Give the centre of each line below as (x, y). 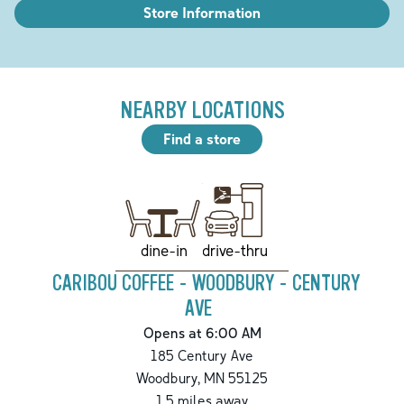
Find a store (202, 138)
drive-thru (234, 250)
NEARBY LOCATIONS (202, 110)
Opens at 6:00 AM (202, 332)
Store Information (202, 12)
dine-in (164, 250)
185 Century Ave (202, 355)
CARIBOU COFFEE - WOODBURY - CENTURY (206, 283)
